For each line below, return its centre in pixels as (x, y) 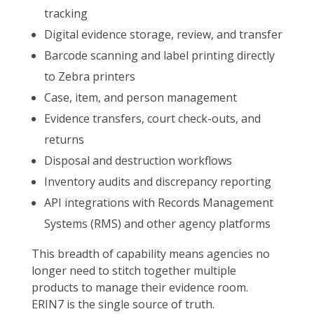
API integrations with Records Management (158, 203)
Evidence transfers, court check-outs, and (152, 119)
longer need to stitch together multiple (134, 271)
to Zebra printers (89, 77)
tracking (66, 14)
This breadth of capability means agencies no (151, 254)
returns (64, 140)
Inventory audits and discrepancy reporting (157, 182)
